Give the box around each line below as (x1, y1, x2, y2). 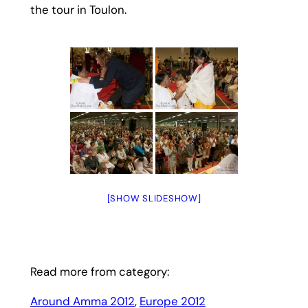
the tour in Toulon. (30, 1, 126, 17)
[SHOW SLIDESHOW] (107, 192, 201, 204)
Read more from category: (30, 264, 169, 280)
